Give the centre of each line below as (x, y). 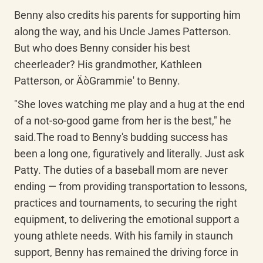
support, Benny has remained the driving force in (126, 252)
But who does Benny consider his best (102, 48)
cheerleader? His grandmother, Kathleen (108, 64)
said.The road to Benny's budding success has (121, 137)
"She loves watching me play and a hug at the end (129, 104)
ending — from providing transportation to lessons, (131, 186)
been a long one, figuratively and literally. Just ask (129, 154)
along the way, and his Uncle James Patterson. (123, 31)
